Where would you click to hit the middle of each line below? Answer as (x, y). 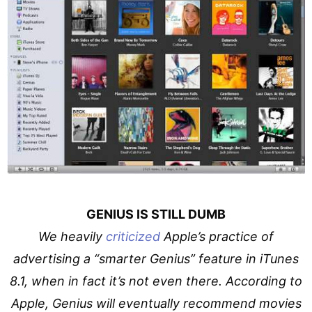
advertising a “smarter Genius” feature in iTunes (156, 259)
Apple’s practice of (217, 237)
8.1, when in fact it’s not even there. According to (156, 281)
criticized (133, 237)
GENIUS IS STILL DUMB (156, 214)
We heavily (72, 237)
